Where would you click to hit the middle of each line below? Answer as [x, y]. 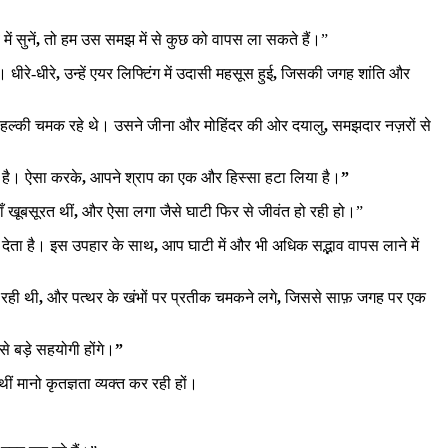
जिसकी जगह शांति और [345, 73]
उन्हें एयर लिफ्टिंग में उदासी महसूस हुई [168, 73]
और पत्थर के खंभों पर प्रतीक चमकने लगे [162, 297]
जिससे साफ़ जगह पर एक [355, 297]
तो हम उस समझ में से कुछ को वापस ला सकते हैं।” [186, 39]
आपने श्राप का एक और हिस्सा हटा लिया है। [215, 177]
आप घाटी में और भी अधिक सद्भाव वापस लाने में [290, 245]
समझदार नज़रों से [381, 125]
